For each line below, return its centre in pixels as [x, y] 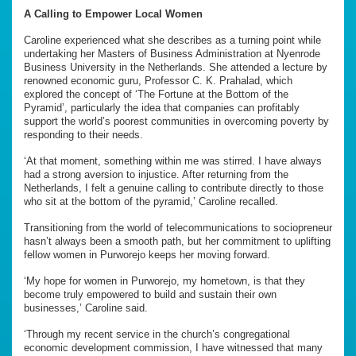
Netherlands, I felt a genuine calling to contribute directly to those [174, 188]
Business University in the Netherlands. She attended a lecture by [176, 68]
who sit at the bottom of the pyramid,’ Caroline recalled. [151, 202]
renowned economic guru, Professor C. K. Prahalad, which [158, 81]
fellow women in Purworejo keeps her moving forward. [147, 255]
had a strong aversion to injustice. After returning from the [156, 175]
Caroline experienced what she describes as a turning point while [172, 41]
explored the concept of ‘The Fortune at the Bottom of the [156, 95]
